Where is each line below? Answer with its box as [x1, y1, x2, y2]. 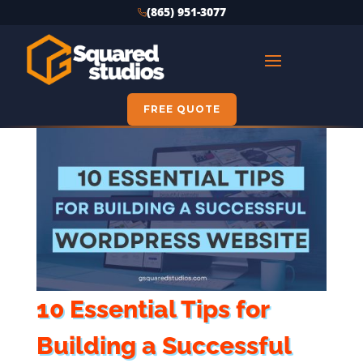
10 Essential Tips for [36, 295, 269, 324]
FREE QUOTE [143, 102, 220, 115]
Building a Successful [36, 331, 291, 361]
